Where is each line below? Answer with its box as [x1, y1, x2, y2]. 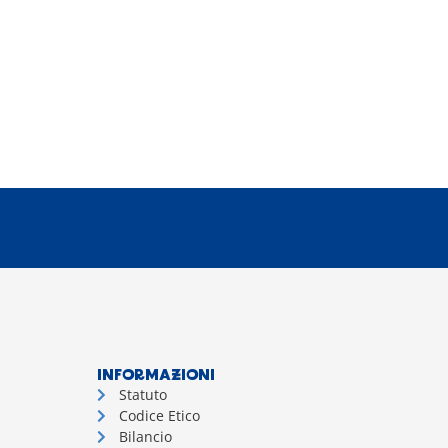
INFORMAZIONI [96, 367, 215, 386]
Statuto [119, 385, 168, 405]
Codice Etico [119, 406, 201, 426]
